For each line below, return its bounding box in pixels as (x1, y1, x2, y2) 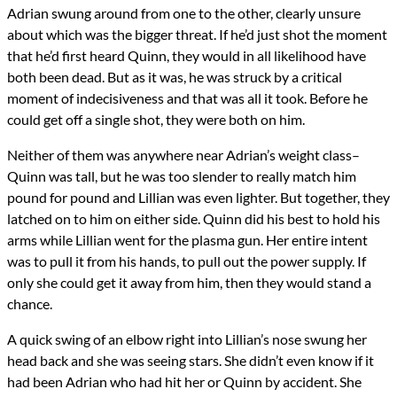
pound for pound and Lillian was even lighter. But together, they (7, 189, 390, 206)
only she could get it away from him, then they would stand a (7, 274, 371, 292)
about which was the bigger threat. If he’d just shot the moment (7, 26, 387, 43)
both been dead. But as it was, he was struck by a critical (7, 68, 342, 86)
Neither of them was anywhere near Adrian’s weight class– (7, 146, 360, 164)
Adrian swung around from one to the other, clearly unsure (7, 4, 361, 22)
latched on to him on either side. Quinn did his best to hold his (7, 210, 380, 228)
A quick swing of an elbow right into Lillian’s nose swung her (7, 331, 367, 348)
